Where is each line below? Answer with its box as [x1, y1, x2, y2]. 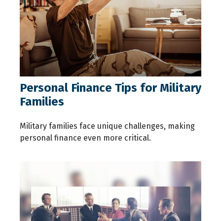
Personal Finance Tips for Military [20, 81, 201, 95]
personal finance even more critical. [20, 133, 151, 143]
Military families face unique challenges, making [20, 121, 195, 131]
